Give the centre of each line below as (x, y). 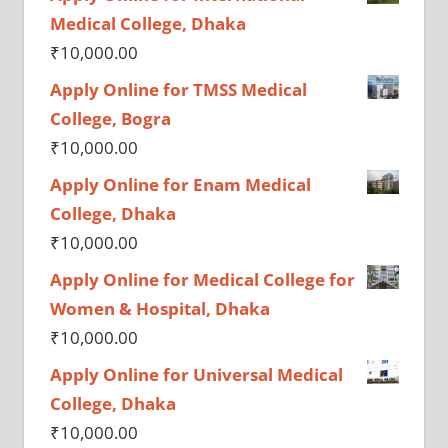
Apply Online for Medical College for (202, 279)
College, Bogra (110, 118)
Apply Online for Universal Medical (196, 374)
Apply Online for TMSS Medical (178, 89)
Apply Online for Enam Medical (180, 184)
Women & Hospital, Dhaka (159, 308)
